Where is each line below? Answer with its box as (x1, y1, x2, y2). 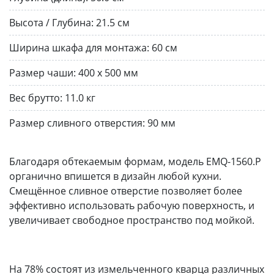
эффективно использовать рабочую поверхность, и (9, 198, 254, 212)
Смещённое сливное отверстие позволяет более (9, 183, 242, 198)
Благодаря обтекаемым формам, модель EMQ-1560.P (9, 154, 261, 168)
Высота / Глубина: (9, 15, 94, 29)
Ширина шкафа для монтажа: (9, 40, 149, 54)
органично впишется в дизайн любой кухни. (9, 169, 221, 183)
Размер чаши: (9, 65, 76, 80)
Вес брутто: (9, 91, 62, 105)
